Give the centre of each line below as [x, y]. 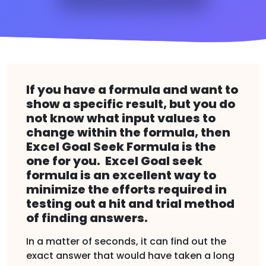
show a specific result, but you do [131, 104]
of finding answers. [87, 218]
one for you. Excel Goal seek [114, 161]
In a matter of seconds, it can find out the [126, 241]
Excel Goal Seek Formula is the [121, 146]
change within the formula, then [128, 132]
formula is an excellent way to [121, 175]
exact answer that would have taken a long [130, 255]
